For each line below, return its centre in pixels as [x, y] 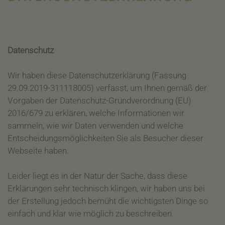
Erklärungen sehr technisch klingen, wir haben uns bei [106, 188]
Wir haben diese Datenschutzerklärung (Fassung [97, 75]
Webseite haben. [38, 151]
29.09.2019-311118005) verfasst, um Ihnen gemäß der [107, 88]
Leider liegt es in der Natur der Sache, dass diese [97, 176]
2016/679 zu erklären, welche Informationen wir [96, 113]
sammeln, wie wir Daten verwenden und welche [95, 126]
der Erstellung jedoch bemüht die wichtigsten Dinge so [108, 201]
